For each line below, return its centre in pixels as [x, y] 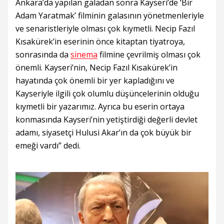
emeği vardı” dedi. [48, 146]
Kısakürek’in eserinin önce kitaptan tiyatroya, [100, 42]
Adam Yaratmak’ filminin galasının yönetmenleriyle [110, 16]
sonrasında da [43, 55]
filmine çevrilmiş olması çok [149, 55]
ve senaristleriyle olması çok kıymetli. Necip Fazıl [105, 29]
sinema [84, 55]
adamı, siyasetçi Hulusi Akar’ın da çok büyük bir [103, 133]
